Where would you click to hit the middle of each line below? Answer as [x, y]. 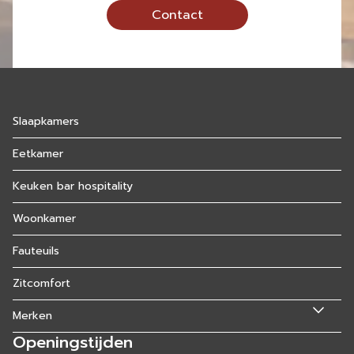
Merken [32, 316]
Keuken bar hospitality [73, 186]
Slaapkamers [46, 121]
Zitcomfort [41, 283]
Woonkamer [44, 218]
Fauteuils [36, 251]
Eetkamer [38, 154]
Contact [177, 15]
